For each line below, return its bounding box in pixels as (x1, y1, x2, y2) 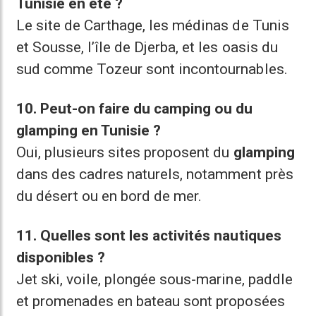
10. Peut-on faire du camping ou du (16, 100, 253, 117)
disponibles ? (16, 249, 106, 266)
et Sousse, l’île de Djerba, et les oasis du (16, 39, 278, 56)
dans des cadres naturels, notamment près (16, 166, 293, 183)
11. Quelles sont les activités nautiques (16, 227, 281, 244)
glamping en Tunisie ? (16, 122, 162, 139)
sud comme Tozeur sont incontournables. (16, 61, 288, 78)
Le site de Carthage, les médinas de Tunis (16, 17, 289, 34)
